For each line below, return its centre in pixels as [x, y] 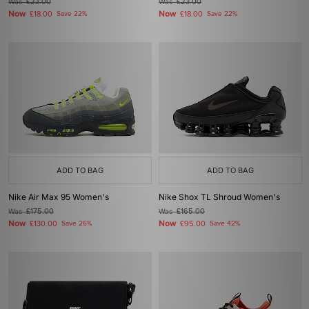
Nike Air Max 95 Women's [59, 197]
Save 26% [77, 223]
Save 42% [225, 223]
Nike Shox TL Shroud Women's [219, 197]
